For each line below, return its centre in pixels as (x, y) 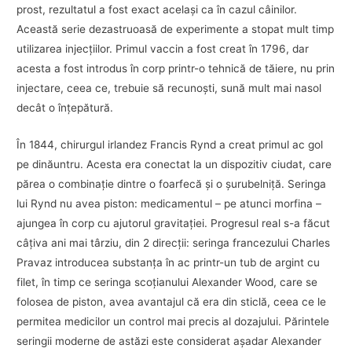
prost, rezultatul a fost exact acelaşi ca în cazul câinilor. (157, 10)
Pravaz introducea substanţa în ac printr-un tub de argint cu (169, 263)
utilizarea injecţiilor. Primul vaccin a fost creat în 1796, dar (163, 49)
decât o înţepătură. (65, 108)
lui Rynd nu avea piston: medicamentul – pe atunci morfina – (169, 204)
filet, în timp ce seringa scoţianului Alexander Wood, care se (167, 282)
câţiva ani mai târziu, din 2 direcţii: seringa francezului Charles (174, 243)
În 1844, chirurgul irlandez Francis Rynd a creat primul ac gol (170, 145)
